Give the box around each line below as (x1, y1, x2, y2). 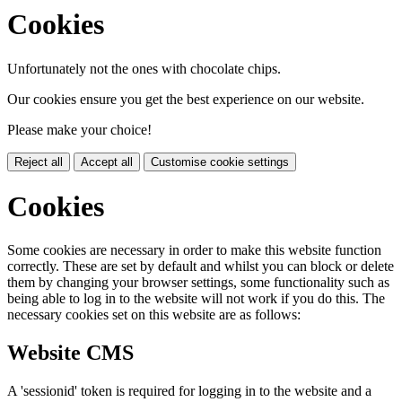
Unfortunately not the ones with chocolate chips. (7, 60, 281, 76)
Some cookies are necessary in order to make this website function (7, 242, 381, 258)
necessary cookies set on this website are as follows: (7, 307, 301, 323)
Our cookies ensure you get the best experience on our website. (7, 91, 364, 107)
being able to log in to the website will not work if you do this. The (7, 291, 385, 307)
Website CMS (7, 341, 134, 365)
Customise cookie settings (151, 154, 289, 169)
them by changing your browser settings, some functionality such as (7, 275, 389, 291)
